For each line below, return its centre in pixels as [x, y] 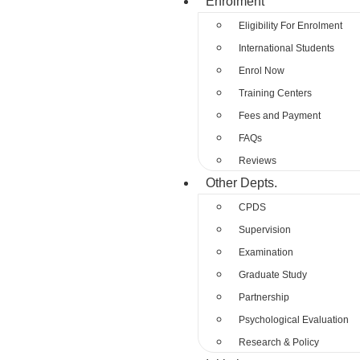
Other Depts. [242, 183]
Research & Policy [279, 342]
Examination [266, 252]
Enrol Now [262, 71]
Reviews [258, 161]
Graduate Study [273, 275]
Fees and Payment [280, 116]
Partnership [264, 297]
